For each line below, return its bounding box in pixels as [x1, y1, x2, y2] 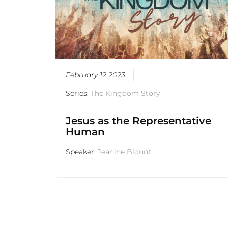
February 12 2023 [66, 70, 126, 80]
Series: [66, 89, 91, 98]
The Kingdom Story [91, 89, 160, 98]
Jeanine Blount [98, 147, 152, 157]
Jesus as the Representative [66, 115, 212, 127]
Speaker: [66, 147, 98, 157]
